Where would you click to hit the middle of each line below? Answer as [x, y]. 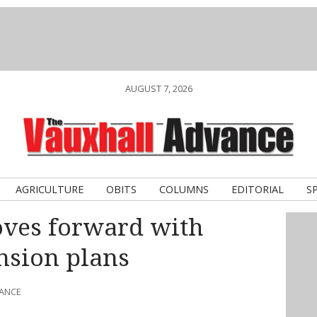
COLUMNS [184, 189]
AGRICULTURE [50, 189]
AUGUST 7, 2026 [158, 88]
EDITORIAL [258, 189]
